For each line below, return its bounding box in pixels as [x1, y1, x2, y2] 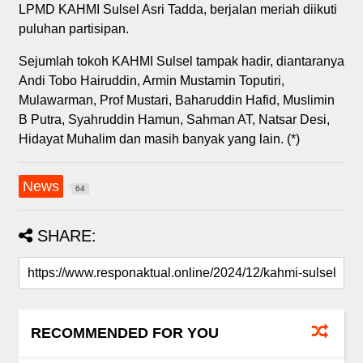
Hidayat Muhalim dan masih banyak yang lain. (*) [18, 131, 300, 146]
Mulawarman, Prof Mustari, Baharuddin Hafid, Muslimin [18, 92, 335, 107]
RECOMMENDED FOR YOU [30, 324, 219, 341]
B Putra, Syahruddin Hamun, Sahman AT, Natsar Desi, [18, 112, 330, 126]
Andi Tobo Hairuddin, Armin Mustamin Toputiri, [18, 73, 284, 88]
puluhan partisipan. [18, 21, 132, 36]
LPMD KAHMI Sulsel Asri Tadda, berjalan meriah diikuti [18, 2, 337, 16]
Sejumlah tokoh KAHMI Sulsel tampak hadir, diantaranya [18, 53, 344, 68]
